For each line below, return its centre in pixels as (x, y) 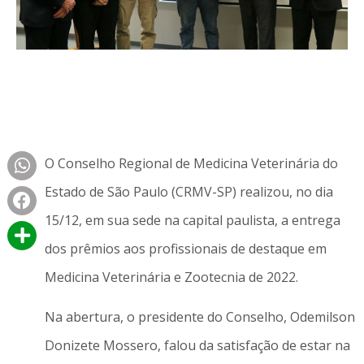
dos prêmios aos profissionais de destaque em (185, 248)
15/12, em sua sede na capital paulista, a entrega (192, 220)
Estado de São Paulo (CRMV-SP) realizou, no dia (188, 191)
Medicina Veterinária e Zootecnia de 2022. (171, 277)
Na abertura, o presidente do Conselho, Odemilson (199, 317)
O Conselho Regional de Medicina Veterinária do (191, 163)
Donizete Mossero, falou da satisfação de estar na (197, 346)
